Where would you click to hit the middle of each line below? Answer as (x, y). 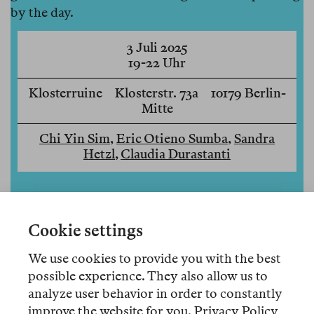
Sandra (254, 139)
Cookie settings (86, 231)
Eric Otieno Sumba (172, 139)
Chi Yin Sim (75, 139)
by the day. (42, 13)
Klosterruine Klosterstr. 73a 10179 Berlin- (157, 93)
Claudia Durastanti (176, 154)
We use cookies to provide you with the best (155, 258)
